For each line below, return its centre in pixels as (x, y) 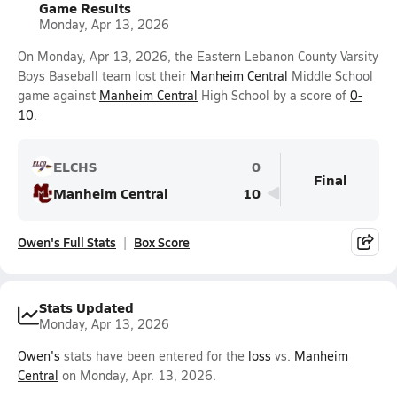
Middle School (331, 76)
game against (58, 95)
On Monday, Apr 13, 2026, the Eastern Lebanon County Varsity (198, 56)
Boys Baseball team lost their (104, 76)
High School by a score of (274, 95)
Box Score (162, 242)
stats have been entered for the (154, 356)
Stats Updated (86, 307)
